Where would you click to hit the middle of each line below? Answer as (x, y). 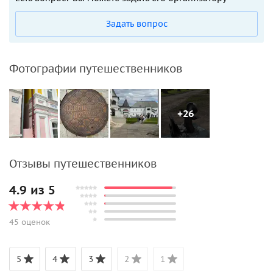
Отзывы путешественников (83, 163)
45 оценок (30, 222)
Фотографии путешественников (96, 68)
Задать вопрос (136, 23)
